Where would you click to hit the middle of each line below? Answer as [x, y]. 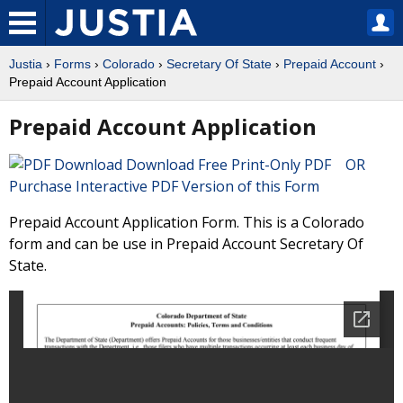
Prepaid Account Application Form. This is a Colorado [187, 222]
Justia [26, 64]
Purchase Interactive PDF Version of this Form [164, 186]
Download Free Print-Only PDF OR [249, 165]
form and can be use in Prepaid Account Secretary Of [186, 244]
